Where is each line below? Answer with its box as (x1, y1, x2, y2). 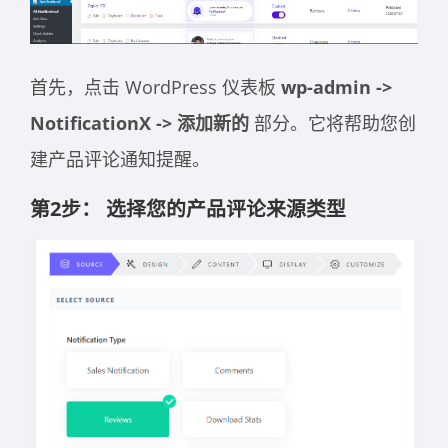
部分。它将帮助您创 (254, 110, 416, 135)
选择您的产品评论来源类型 (106, 194, 351, 222)
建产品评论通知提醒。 (30, 146, 215, 171)
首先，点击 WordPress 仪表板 (30, 74, 281, 99)
